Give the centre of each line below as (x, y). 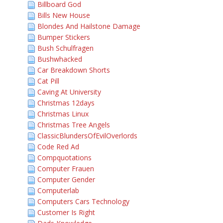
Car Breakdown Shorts (74, 70)
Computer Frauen (66, 168)
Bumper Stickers (64, 37)
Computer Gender (66, 179)
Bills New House (64, 15)
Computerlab (58, 190)
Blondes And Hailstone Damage (89, 26)
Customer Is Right (66, 212)
